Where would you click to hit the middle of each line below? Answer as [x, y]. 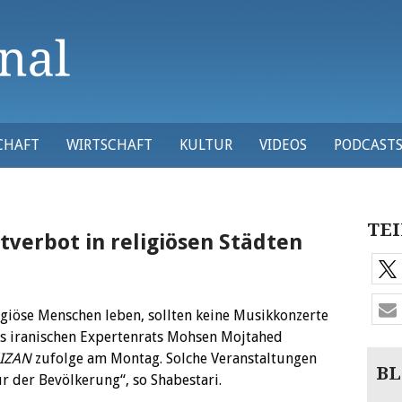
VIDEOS [283, 145]
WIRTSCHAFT [109, 145]
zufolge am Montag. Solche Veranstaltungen [174, 358]
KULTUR [206, 145]
